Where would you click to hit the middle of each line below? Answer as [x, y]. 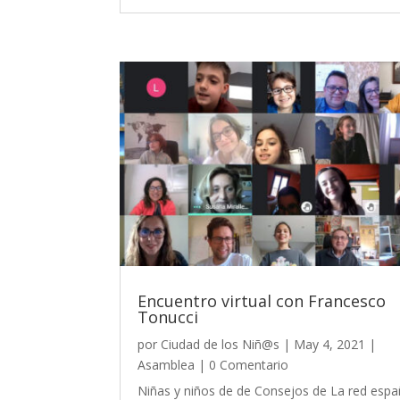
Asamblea [167, 365]
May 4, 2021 [330, 345]
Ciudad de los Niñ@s [221, 345]
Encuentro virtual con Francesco [262, 301]
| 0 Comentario [242, 365]
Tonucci [168, 317]
